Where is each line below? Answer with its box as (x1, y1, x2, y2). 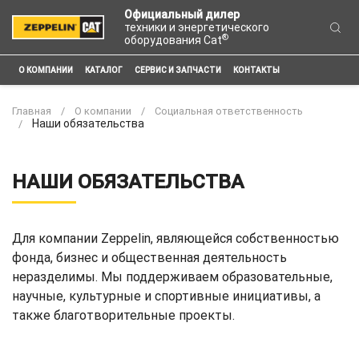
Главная (12, 105, 51, 117)
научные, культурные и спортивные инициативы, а (12, 288, 321, 304)
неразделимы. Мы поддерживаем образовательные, (12, 269, 333, 284)
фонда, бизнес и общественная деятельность (12, 250, 287, 265)
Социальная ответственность (155, 105, 303, 117)
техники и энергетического (124, 21, 270, 34)
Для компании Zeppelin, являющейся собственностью (12, 231, 339, 246)
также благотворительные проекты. (12, 308, 235, 323)
